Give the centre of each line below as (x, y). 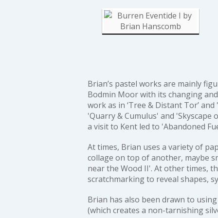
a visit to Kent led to (125, 127)
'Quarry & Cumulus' (123, 116)
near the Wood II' (119, 169)
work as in (107, 105)
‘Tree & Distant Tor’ (163, 105)
